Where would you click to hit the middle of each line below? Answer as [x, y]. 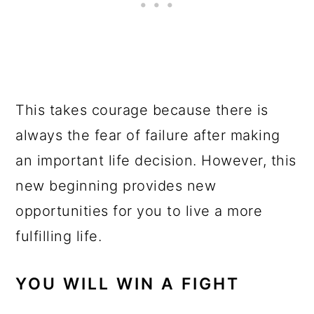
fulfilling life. [59, 236]
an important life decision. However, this [156, 161]
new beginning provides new [116, 186]
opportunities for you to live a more [139, 211]
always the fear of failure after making [148, 135]
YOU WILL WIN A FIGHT [128, 284]
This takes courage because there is [142, 110]
